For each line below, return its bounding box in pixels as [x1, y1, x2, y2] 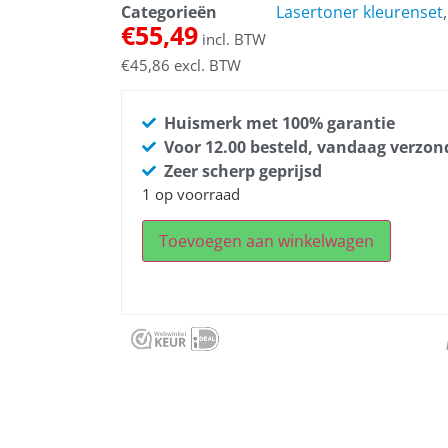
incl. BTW [197, 29, 266, 50]
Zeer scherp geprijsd [164, 160, 323, 183]
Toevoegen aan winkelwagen [158, 229, 374, 252]
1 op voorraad [141, 184, 240, 205]
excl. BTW [169, 55, 241, 76]
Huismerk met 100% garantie [164, 112, 396, 135]
